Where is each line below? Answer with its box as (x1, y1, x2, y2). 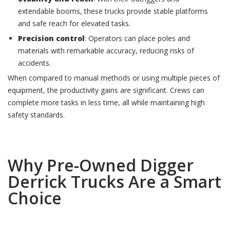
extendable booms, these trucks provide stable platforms (18, 6, 208, 16)
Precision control (18, 33, 85, 43)
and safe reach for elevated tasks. (18, 18, 130, 28)
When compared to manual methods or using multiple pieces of (8, 73, 220, 83)
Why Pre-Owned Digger (8, 154, 194, 176)
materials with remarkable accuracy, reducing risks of (18, 46, 194, 55)
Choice (8, 187, 62, 209)
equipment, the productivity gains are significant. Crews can (8, 85, 204, 95)
